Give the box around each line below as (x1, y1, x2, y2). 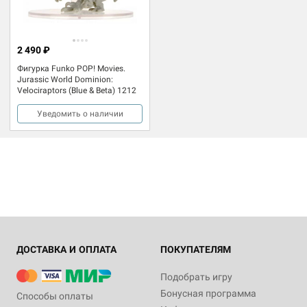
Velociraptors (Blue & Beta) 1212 (17, 85, 136, 95)
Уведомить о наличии (36, 108, 123, 119)
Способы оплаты (16, 290, 93, 302)
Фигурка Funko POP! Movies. (17, 63, 125, 73)
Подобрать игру (160, 271, 232, 282)
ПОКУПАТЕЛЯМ (160, 243, 231, 255)
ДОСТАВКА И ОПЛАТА (16, 243, 116, 255)
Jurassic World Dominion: (17, 74, 113, 84)
